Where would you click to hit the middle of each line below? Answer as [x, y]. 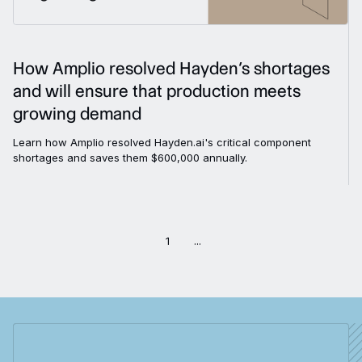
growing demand [77, 113]
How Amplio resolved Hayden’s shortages [171, 68]
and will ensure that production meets [157, 90]
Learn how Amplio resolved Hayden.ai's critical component [162, 142]
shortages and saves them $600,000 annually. [130, 157]
